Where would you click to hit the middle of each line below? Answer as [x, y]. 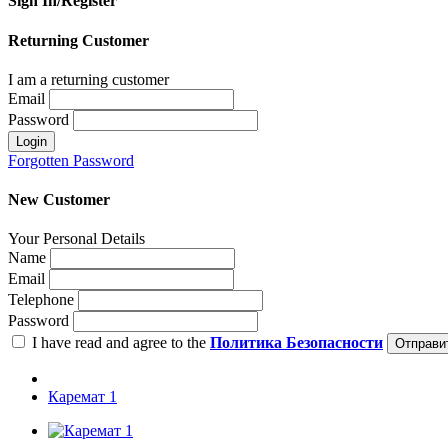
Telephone [41, 300]
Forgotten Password [71, 160]
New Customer [59, 200]
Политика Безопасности [296, 343]
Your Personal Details [76, 239]
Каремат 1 [82, 397]
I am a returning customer [88, 79]
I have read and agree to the [119, 343]
